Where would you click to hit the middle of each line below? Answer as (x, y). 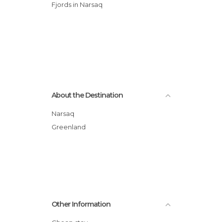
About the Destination (87, 95)
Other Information (81, 204)
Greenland (71, 127)
